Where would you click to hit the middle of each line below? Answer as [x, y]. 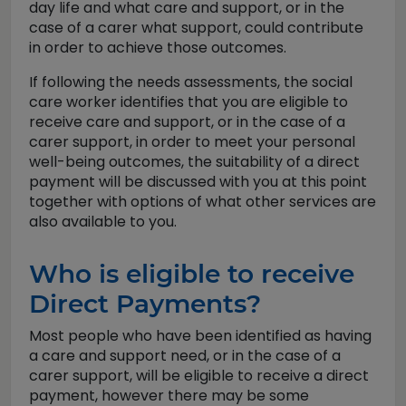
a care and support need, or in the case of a [185, 356]
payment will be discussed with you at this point [198, 182]
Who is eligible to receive [192, 274]
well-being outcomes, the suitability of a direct [194, 162]
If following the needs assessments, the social [191, 82]
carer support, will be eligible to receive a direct [199, 376]
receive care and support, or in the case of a [187, 122]
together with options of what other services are [203, 202]
